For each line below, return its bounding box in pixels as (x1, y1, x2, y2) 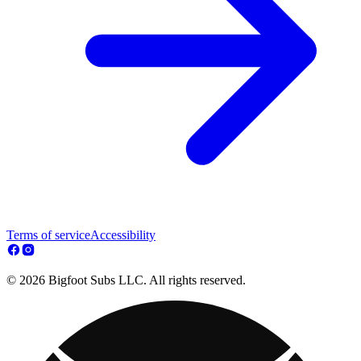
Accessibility (90, 227, 156, 242)
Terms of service (6, 227, 90, 242)
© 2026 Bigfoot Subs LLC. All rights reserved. (6, 272, 246, 287)
